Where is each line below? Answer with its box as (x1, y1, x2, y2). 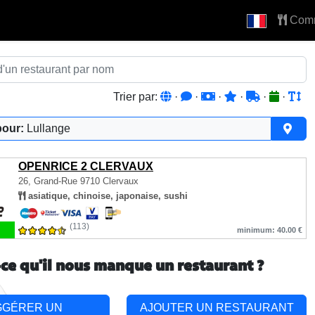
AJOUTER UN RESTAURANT (139, 302, 294, 314)
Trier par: (113, 91, 160, 103)
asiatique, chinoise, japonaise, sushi (25, 191, 188, 201)
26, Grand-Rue (18, 176, 77, 186)
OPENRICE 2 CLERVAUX (18, 160, 153, 172)
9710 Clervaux (77, 176, 139, 186)
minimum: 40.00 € (237, 226, 302, 234)
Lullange (27, 122, 70, 134)
